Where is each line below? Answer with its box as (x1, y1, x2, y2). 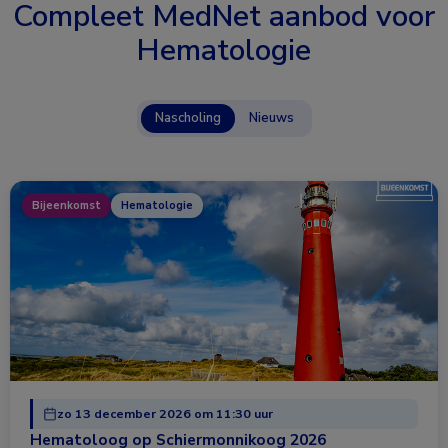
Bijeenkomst (32, 198, 101, 214)
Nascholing (154, 109, 221, 128)
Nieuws (248, 109, 294, 128)
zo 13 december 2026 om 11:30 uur (57, 405, 273, 423)
